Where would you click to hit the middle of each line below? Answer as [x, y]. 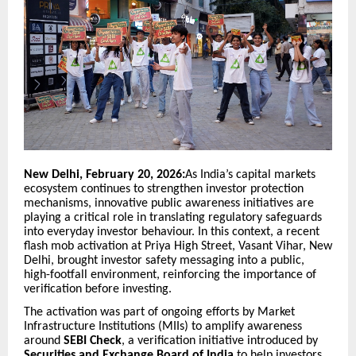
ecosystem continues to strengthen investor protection [164, 190]
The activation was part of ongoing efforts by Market [159, 312]
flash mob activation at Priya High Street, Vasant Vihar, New [178, 247]
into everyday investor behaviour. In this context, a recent [172, 232]
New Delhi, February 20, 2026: [104, 175]
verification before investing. [98, 290]
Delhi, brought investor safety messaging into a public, [164, 261]
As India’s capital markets [250, 175]
